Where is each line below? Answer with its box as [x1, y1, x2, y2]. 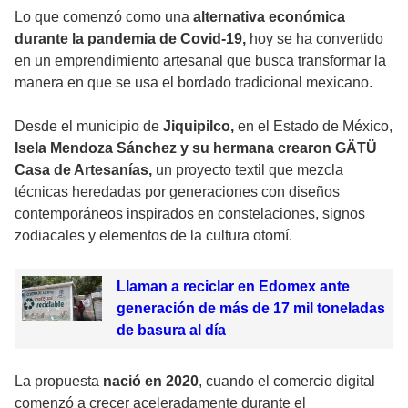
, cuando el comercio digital [199, 372, 375, 389]
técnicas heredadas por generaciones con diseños [15, 183, 340, 199]
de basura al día [116, 321, 226, 338]
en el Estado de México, [234, 117, 393, 134]
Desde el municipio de [15, 117, 163, 134]
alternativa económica [193, 8, 345, 25]
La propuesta [15, 372, 103, 389]
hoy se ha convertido [246, 30, 383, 46]
